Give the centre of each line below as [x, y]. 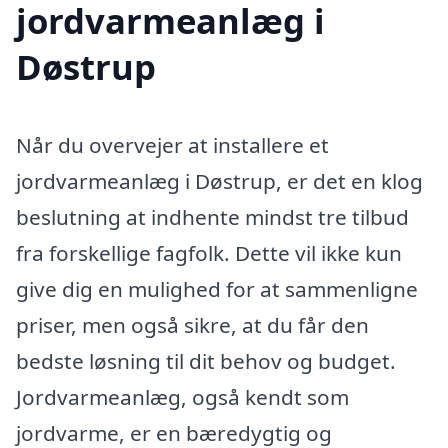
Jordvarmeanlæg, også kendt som [182, 397]
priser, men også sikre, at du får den [192, 325]
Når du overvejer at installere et [172, 145]
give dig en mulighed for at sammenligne [217, 289]
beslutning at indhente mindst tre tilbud [212, 217]
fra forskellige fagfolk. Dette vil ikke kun [209, 253]
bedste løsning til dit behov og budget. [206, 361]
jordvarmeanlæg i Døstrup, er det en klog [219, 181]
